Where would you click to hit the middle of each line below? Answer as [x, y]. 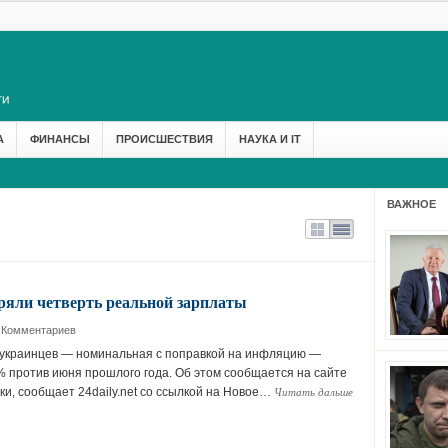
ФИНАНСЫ [59, 139]
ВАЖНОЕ [411, 204]
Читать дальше [313, 391]
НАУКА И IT [269, 139]
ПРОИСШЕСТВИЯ [164, 139]
